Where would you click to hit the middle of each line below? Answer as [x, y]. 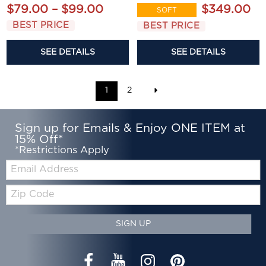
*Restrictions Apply [62, 150]
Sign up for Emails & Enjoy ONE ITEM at [130, 128]
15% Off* [39, 139]
